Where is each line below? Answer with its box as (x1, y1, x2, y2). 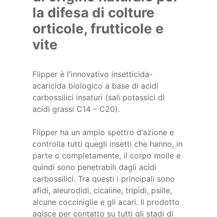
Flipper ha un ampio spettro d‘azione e (32, 127, 174, 137)
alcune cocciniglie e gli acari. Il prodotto (32, 197, 180, 207)
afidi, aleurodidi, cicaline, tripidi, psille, (32, 185, 172, 195)
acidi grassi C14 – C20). (32, 104, 120, 114)
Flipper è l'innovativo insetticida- (32, 69, 153, 79)
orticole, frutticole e (32, 20, 164, 37)
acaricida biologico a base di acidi (32, 80, 159, 91)
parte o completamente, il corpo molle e (32, 150, 181, 160)
